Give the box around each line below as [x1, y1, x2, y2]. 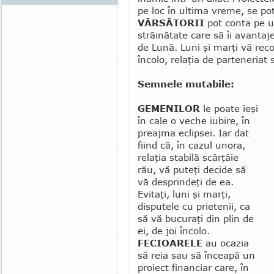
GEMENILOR [138, 103, 200, 114]
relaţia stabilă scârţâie [138, 152, 239, 163]
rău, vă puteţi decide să [138, 164, 246, 175]
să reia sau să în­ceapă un [138, 250, 255, 261]
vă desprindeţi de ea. [138, 176, 234, 187]
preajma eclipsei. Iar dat [138, 127, 249, 138]
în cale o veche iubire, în [138, 115, 250, 126]
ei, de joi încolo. [138, 225, 210, 236]
